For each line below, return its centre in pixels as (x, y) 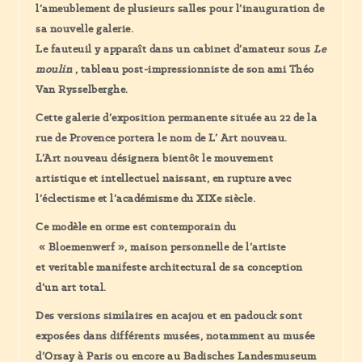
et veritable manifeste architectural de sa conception (169, 267)
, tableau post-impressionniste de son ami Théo (193, 69)
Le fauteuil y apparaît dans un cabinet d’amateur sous (173, 49)
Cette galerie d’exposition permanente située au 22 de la (177, 118)
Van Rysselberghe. (82, 89)
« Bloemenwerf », (83, 247)
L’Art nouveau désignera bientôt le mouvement (155, 158)
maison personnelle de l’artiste (208, 247)
